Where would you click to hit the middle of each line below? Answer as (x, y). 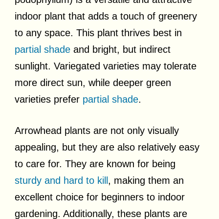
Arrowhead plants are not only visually (97, 130)
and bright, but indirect (120, 49)
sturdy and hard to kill (61, 180)
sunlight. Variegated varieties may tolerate (106, 66)
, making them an (146, 180)
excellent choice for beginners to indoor (100, 197)
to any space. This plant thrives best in (98, 33)
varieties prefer (49, 99)
